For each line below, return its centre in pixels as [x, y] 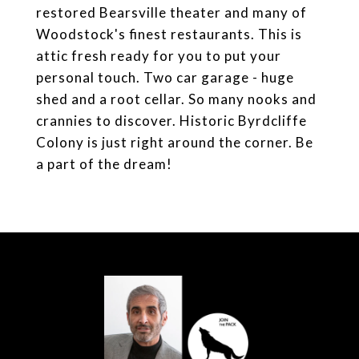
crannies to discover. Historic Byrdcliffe [171, 120]
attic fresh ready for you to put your [159, 55]
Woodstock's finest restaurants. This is [169, 34]
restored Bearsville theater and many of [171, 12]
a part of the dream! [104, 163]
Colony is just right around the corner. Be [175, 142]
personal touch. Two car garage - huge [165, 77]
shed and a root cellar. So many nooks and [176, 99]
